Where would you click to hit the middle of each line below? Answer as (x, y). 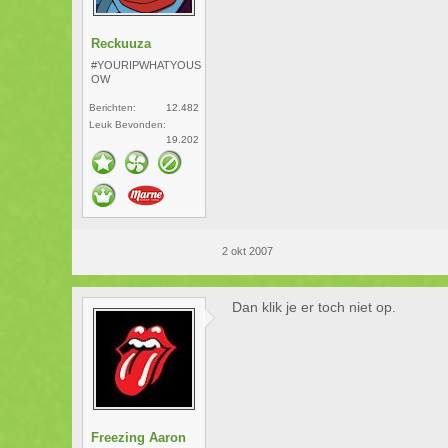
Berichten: (113, 107)
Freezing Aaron (139, 437)
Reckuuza (121, 43)
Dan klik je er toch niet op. (314, 307)
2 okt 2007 (248, 251)
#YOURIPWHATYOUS (146, 65)
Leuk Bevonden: (128, 124)
